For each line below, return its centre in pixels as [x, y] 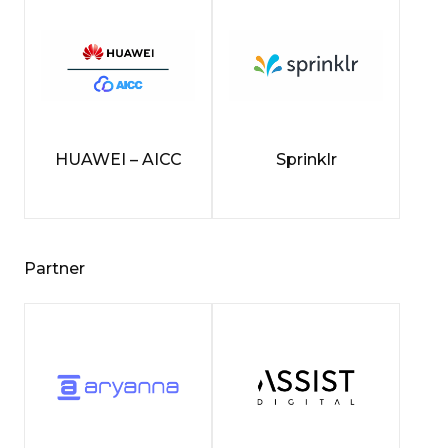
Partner [54, 268]
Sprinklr [306, 159]
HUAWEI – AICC [118, 159]
